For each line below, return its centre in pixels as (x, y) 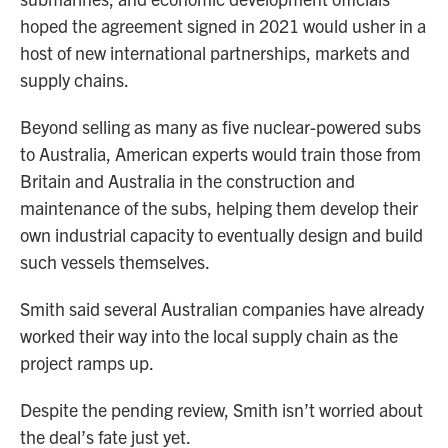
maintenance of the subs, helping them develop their (219, 208)
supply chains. (74, 80)
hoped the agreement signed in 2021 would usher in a (223, 26)
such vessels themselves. (115, 262)
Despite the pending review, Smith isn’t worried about (221, 410)
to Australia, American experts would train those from (220, 154)
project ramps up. (87, 363)
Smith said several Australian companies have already (222, 309)
